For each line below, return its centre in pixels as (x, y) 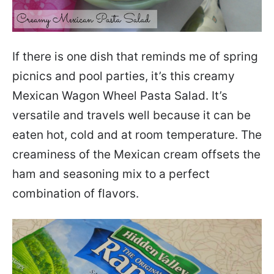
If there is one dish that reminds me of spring (135, 57)
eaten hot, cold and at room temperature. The (137, 135)
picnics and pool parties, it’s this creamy (124, 76)
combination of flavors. (76, 194)
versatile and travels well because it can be (131, 116)
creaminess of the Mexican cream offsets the (136, 155)
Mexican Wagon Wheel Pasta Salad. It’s (120, 96)
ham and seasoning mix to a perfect (111, 174)
